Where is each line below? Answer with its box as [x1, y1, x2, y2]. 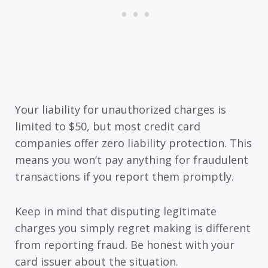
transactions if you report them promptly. [15, 169, 234, 184]
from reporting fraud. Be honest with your [15, 237, 234, 252]
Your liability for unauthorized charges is [15, 102, 226, 117]
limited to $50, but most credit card [15, 118, 200, 133]
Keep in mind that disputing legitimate [15, 204, 217, 219]
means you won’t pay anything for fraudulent [15, 152, 248, 167]
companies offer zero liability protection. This [15, 135, 252, 150]
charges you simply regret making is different [15, 221, 251, 236]
